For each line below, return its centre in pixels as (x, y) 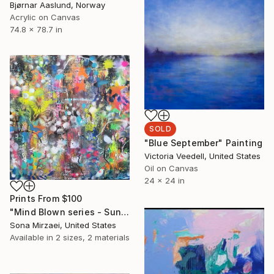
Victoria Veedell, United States (202, 156)
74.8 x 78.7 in (36, 29)
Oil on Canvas (171, 168)
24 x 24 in (165, 180)
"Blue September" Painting (203, 143)
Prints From (36, 199)
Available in (33, 238)
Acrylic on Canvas (45, 17)
